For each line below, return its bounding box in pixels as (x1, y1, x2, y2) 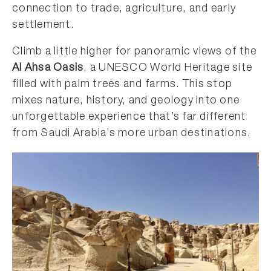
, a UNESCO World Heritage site (83, 63, 253, 74)
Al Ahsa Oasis (12, 63, 84, 74)
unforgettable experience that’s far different (12, 112, 246, 123)
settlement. (12, 20, 74, 31)
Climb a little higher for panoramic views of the (12, 47, 257, 57)
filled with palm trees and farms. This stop (12, 79, 233, 90)
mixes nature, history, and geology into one (12, 96, 240, 106)
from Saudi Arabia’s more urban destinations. (12, 128, 252, 139)
